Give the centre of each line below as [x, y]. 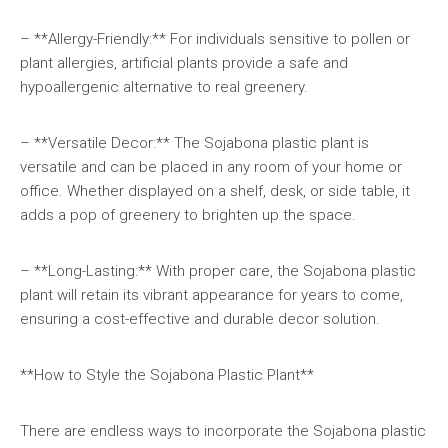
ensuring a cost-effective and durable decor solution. [200, 319]
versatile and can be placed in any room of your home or [211, 167]
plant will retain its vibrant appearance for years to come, [211, 295]
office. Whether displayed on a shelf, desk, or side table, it [215, 191]
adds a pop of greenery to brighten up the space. [188, 215]
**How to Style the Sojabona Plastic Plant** [167, 375]
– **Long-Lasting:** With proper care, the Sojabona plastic [218, 271]
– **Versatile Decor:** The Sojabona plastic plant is [194, 143]
